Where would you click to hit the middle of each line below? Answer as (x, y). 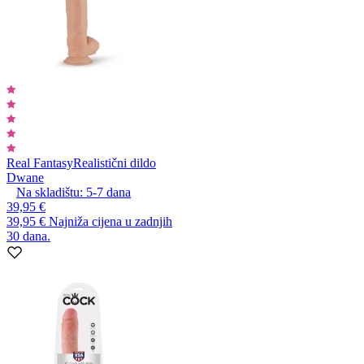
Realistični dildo (115, 163)
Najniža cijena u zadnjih (110, 222)
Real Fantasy (40, 163)
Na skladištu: (50, 193)
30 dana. (28, 236)
